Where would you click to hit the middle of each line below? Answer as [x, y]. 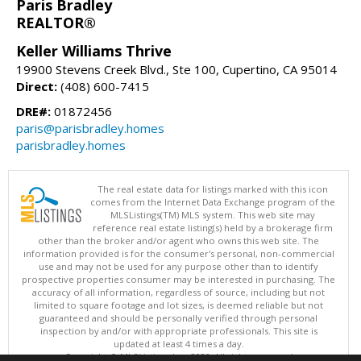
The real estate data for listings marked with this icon [213, 189]
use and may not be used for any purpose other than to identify [178, 267]
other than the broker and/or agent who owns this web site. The [178, 241]
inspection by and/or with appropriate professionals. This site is [178, 331]
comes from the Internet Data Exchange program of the [213, 202]
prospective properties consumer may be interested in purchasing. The [178, 280]
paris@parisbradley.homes [90, 129]
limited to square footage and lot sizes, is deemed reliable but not [178, 305]
